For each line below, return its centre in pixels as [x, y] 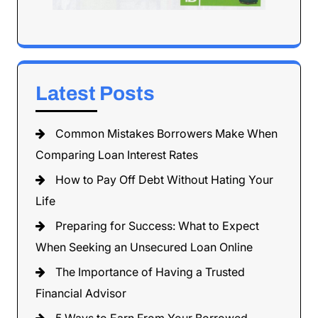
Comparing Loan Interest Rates [117, 155]
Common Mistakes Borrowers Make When [166, 134]
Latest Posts [95, 94]
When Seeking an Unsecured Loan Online [144, 247]
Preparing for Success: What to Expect [157, 226]
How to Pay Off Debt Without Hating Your [164, 180]
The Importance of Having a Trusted [150, 272]
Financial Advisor [81, 294]
